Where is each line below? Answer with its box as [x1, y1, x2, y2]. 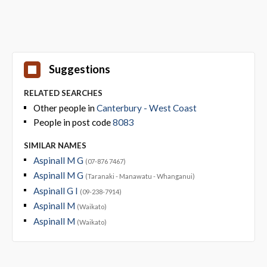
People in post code [33, 116, 113, 128]
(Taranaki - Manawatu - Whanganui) [85, 172, 195, 181]
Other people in [33, 103, 97, 114]
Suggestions [48, 63, 110, 76]
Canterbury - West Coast [96, 103, 197, 114]
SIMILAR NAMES [23, 140, 86, 150]
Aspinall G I [33, 185, 80, 196]
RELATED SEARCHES [23, 88, 103, 98]
